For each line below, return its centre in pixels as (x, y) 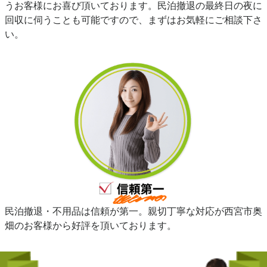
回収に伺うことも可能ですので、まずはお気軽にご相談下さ (133, 20)
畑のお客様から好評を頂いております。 (91, 225)
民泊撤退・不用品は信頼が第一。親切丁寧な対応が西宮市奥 (133, 211)
